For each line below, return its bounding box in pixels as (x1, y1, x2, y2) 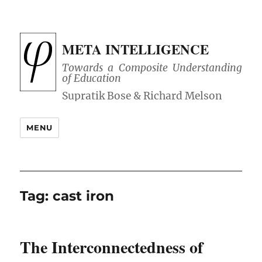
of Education (62, 72, 122, 85)
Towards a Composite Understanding (62, 61, 242, 75)
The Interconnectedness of (20, 235, 204, 260)
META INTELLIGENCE (62, 39, 209, 59)
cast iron (53, 188, 115, 205)
